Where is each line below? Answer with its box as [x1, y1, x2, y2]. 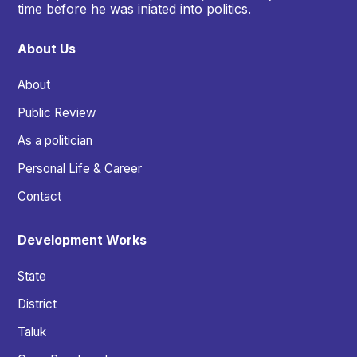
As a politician [18, 133, 92, 149]
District [18, 296, 57, 312]
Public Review [18, 105, 96, 121]
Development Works [18, 232, 147, 249]
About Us [18, 41, 76, 57]
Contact [18, 189, 61, 205]
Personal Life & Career [18, 161, 142, 177]
